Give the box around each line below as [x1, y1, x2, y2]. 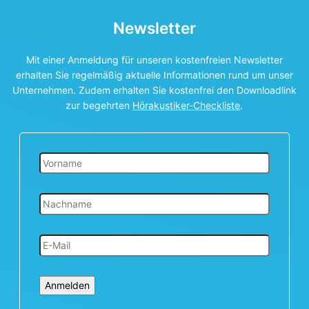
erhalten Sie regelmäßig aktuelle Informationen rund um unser [15, 68, 293, 81]
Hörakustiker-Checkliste [132, 99, 241, 111]
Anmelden [45, 279, 90, 291]
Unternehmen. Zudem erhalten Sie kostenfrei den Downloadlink [12, 83, 297, 96]
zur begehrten [66, 99, 133, 111]
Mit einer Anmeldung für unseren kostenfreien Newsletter [26, 53, 283, 66]
